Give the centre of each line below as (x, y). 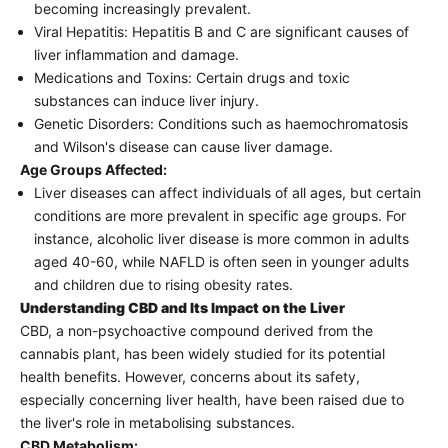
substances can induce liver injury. (146, 100)
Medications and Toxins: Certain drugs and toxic (192, 77)
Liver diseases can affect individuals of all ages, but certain (227, 192)
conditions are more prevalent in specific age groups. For (220, 215)
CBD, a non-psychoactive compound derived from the (196, 330)
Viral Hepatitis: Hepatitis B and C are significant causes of (221, 31)
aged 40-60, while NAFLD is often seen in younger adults (221, 261)
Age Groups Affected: (93, 169)
